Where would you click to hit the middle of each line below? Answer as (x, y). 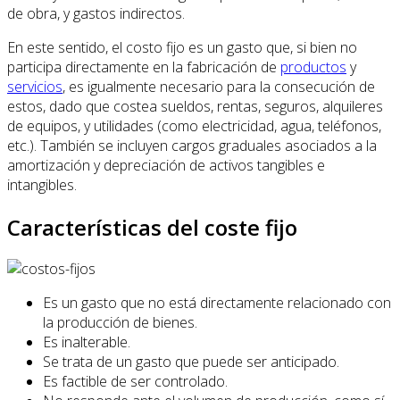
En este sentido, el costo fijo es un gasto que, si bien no (182, 47)
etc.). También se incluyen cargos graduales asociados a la (192, 145)
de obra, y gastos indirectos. (96, 13)
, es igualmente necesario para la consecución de (219, 86)
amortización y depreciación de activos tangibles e (166, 165)
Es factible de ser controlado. (135, 382)
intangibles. (42, 184)
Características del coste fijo (152, 227)
